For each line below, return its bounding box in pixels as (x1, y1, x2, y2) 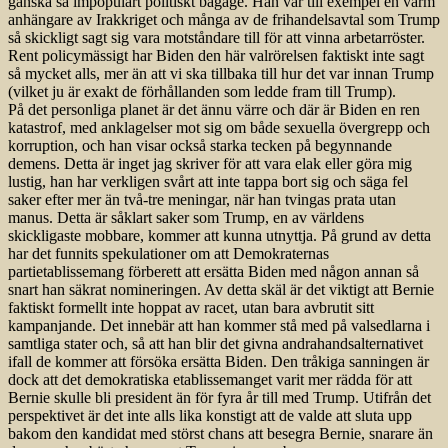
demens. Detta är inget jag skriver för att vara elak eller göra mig (8, 155, 412, 173)
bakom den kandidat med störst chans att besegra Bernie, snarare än (8, 425, 433, 443)
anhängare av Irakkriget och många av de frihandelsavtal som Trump (8, 11, 440, 29)
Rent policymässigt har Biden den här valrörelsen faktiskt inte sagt (8, 47, 424, 65)
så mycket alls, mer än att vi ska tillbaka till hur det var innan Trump (8, 65, 434, 83)
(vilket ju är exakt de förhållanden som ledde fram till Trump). (8, 83, 396, 101)
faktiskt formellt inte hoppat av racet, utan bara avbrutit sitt (8, 299, 374, 317)
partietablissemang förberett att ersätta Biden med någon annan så (8, 263, 419, 281)
